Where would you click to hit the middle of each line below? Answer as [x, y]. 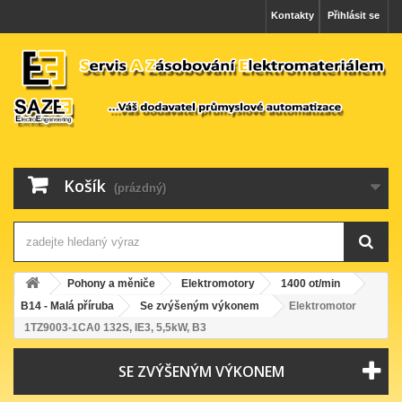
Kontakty [293, 15]
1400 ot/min [310, 283]
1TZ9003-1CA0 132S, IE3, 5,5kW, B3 [115, 327]
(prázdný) [140, 188]
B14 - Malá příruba [67, 306]
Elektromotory [218, 283]
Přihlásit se [354, 15]
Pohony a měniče [111, 283]
